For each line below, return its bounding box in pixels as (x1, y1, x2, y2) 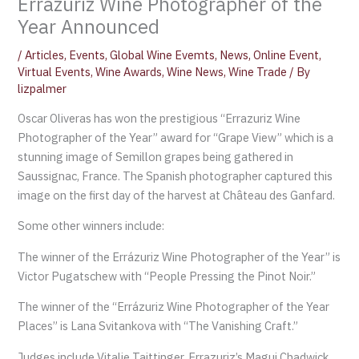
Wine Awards (95, 64, 163, 80)
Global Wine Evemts (110, 47, 216, 63)
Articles (25, 47, 65, 63)
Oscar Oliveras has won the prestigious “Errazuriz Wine (18, 110, 301, 126)
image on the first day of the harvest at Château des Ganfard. (18, 187, 336, 203)
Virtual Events (18, 64, 91, 80)
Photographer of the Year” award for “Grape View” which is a (18, 129, 334, 145)
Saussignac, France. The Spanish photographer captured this (18, 167, 333, 184)
